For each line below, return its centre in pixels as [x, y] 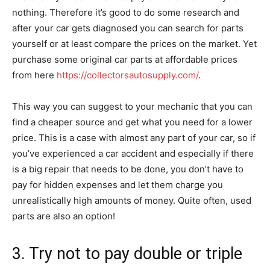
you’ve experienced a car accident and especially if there [133, 154]
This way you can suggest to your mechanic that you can [132, 107]
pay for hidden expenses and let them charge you [118, 185]
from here [34, 75]
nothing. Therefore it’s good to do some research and [126, 13]
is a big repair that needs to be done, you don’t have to [128, 169]
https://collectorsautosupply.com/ [127, 75]
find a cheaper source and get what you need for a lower [132, 122]
